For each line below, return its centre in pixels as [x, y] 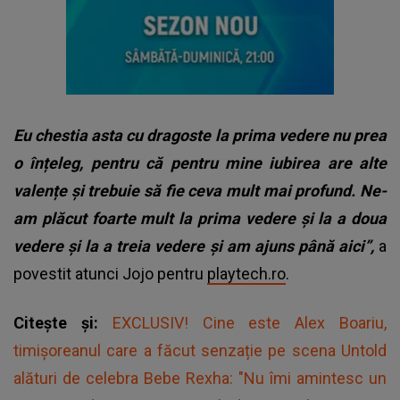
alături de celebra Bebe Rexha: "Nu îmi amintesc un [200, 378]
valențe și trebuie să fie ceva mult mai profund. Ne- [200, 190]
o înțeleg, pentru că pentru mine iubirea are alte [200, 162]
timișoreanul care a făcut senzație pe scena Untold [200, 350]
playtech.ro [246, 273]
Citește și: [63, 322]
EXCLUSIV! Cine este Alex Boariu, [250, 322]
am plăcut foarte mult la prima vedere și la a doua [200, 218]
